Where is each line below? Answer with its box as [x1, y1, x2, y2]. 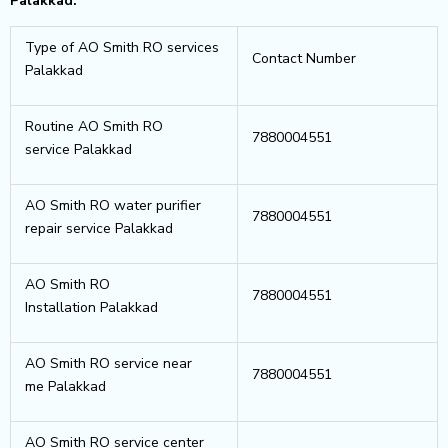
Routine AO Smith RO [25, 116, 163, 136]
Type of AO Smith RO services [25, 37, 219, 57]
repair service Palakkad [25, 218, 173, 238]
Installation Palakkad [25, 297, 158, 317]
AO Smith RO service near [25, 353, 192, 373]
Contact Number [252, 48, 356, 68]
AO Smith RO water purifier [25, 195, 201, 215]
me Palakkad [25, 376, 106, 396]
